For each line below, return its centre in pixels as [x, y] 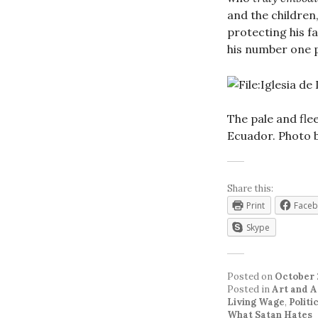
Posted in [250, 289]
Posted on [251, 276]
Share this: [250, 188]
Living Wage [256, 302]
